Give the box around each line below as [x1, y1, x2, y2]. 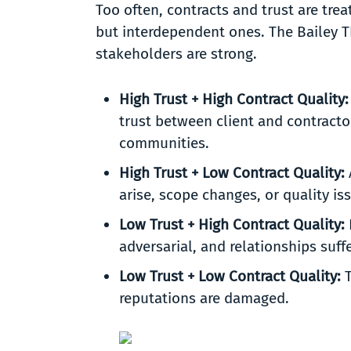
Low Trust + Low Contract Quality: [119, 267, 341, 285]
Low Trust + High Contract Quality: [119, 215, 349, 233]
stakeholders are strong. [96, 45, 261, 63]
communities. [119, 134, 213, 152]
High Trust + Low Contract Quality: [119, 164, 349, 182]
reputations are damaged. [119, 289, 289, 307]
